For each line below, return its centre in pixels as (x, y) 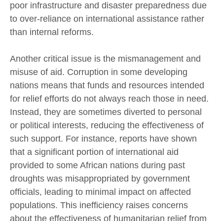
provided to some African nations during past (97, 165)
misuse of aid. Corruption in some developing (99, 72)
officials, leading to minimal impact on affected (100, 192)
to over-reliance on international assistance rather (107, 19)
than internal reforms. (52, 32)
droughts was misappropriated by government (100, 178)
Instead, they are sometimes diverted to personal (106, 112)
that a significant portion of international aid (94, 152)
